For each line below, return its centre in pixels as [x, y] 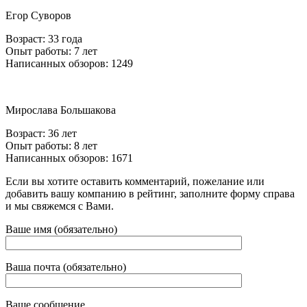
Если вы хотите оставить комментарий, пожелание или [135, 181]
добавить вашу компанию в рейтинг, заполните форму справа [150, 193]
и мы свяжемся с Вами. [60, 206]
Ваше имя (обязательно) [61, 229]
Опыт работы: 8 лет [51, 145]
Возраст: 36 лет [41, 133]
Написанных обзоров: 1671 [69, 158]
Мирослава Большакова [61, 110]
